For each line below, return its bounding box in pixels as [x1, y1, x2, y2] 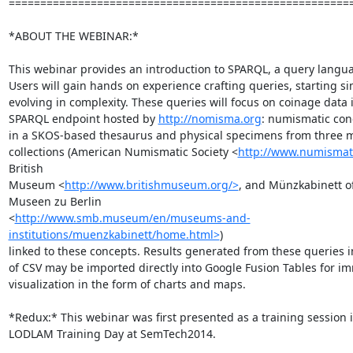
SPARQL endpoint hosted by [8, 111, 158, 126]
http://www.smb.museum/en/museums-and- [14, 210, 251, 225]
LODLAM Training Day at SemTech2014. [8, 326, 216, 341]
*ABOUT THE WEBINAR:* [8, 28, 139, 43]
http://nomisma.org [158, 111, 262, 126]
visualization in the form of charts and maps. [8, 277, 246, 292]
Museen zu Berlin [8, 194, 102, 209]
